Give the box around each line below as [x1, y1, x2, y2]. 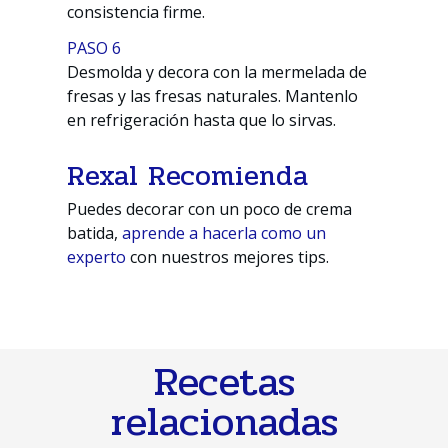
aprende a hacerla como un [122, 222, 327, 245]
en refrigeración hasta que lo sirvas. [67, 109, 337, 132]
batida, [67, 222, 123, 245]
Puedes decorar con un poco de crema [67, 198, 353, 221]
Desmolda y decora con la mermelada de [67, 61, 368, 84]
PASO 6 [67, 37, 122, 60]
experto [67, 246, 127, 269]
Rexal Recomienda [67, 154, 309, 199]
